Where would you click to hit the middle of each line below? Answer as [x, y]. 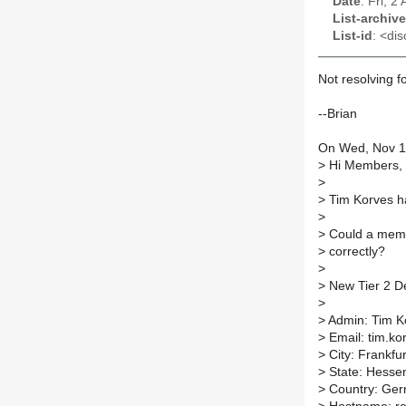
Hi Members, [364, 166]
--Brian [338, 114]
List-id [353, 35]
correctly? [355, 252]
